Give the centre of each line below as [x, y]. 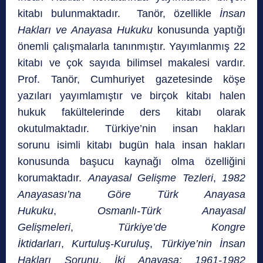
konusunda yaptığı [199, 30]
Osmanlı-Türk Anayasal [171, 211]
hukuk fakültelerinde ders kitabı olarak [131, 112]
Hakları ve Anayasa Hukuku [85, 30]
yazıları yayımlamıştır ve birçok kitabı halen [131, 96]
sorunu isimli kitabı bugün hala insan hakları [131, 145]
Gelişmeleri [44, 227]
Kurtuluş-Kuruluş [111, 244]
